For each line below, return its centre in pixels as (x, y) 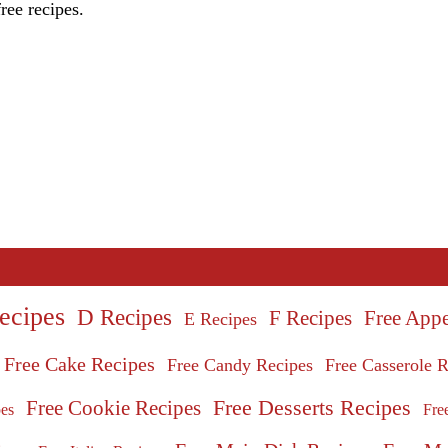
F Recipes (310, 317)
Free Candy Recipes (240, 364)
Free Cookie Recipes (113, 407)
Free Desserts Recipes (312, 407)
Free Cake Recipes (79, 363)
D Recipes (124, 316)
